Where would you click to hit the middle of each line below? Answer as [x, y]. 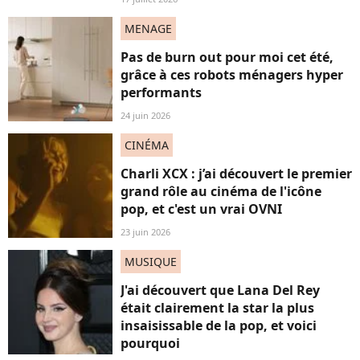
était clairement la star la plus [217, 308]
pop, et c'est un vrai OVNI [201, 209]
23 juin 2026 [145, 232]
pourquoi [150, 343]
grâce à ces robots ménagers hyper [232, 75]
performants [161, 92]
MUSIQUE [151, 262]
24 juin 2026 [145, 115]
